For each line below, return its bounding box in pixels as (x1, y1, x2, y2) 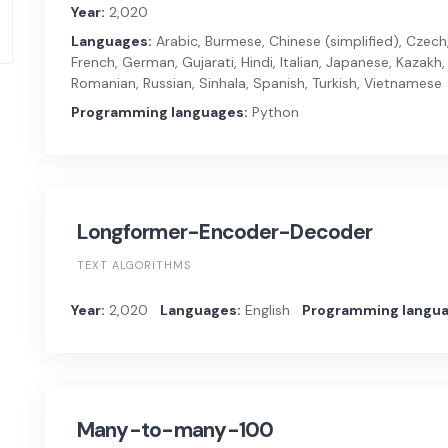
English (240, 301, 290, 320)
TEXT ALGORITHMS (76, 258, 191, 273)
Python (247, 103, 299, 122)
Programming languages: (70, 103, 248, 122)
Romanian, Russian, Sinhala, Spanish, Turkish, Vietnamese (70, 74, 442, 93)
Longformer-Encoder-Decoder (76, 218, 373, 247)
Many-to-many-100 (76, 416, 274, 445)
